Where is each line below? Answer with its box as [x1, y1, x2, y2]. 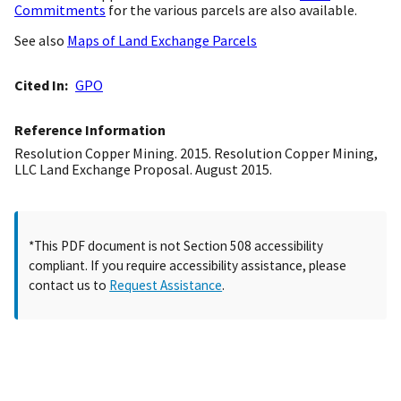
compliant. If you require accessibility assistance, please [29, 256, 347, 274]
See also [14, 31, 67, 50]
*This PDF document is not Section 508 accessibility [29, 236, 324, 254]
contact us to [29, 276, 110, 294]
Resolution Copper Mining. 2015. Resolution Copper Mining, [14, 144, 378, 163]
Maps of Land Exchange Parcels [67, 31, 257, 50]
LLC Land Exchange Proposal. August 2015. [14, 160, 272, 179]
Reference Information [14, 121, 166, 140]
